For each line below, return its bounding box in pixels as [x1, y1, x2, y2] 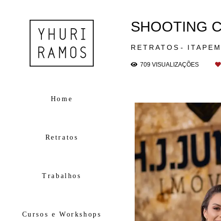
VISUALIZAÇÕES [150, 61, 200, 68]
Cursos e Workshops [22, 210, 102, 218]
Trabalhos [42, 172, 81, 180]
